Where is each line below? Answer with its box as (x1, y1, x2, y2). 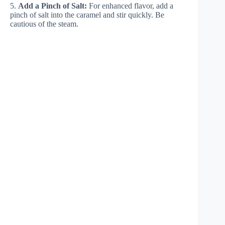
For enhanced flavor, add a (87, 1, 173, 10)
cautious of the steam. (10, 19, 78, 28)
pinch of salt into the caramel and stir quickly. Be (10, 10, 164, 19)
